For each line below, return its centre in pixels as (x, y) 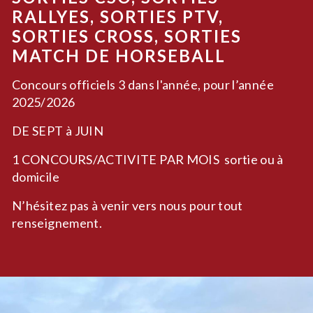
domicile (36, 177)
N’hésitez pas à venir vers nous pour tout (128, 206)
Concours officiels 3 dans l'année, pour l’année (143, 85)
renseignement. (58, 223)
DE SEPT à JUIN (59, 131)
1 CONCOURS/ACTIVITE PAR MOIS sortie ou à (148, 160)
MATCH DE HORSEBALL (121, 56)
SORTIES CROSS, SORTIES (127, 36)
